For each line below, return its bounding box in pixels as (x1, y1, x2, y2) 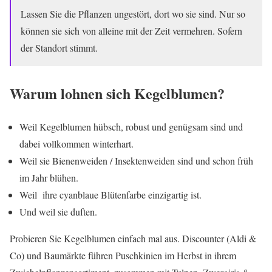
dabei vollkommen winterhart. (19, 137, 134, 150)
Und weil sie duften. (19, 205, 97, 218)
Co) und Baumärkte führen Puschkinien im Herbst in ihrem (10, 248, 236, 262)
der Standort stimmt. (21, 41, 98, 54)
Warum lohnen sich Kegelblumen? (10, 82, 225, 104)
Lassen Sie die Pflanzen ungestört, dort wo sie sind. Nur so (21, 7, 245, 20)
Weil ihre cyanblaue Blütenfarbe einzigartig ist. (19, 188, 202, 201)
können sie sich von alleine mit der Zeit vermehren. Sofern (21, 24, 242, 37)
